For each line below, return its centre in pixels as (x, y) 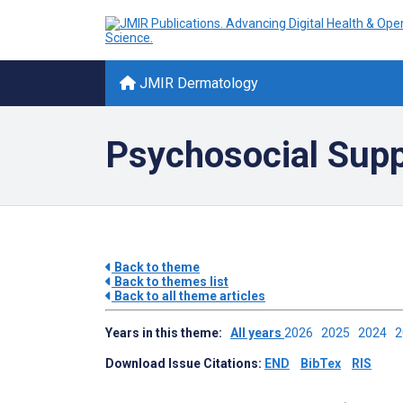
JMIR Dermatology (197, 83)
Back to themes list (170, 282)
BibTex (321, 363)
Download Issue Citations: (185, 363)
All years (257, 333)
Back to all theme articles (188, 296)
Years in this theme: (168, 333)
